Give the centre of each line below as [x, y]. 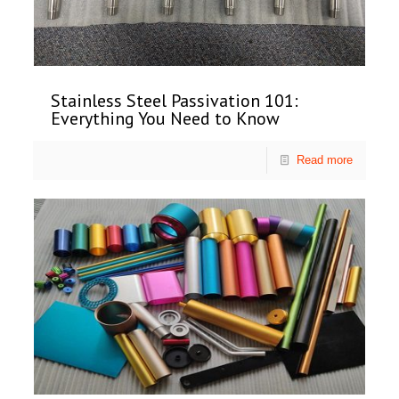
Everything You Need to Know [166, 119]
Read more [324, 160]
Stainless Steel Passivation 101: [175, 101]
